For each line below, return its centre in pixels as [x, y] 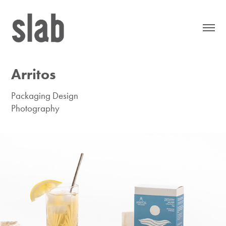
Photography [36, 108]
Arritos [34, 74]
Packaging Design [45, 95]
